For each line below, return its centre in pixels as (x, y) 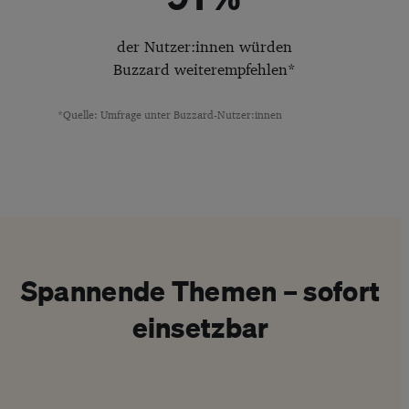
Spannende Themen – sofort (200, 290)
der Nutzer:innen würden (204, 47)
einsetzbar (200, 327)
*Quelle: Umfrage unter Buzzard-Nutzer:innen (169, 115)
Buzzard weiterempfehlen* (204, 70)
